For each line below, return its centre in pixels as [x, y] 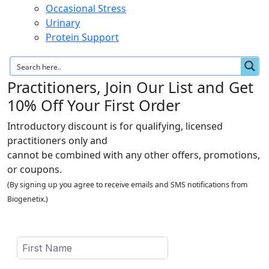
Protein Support [82, 37]
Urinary [63, 23]
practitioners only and [57, 141]
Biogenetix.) [28, 199]
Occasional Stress [86, 8]
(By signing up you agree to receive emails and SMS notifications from [127, 185]
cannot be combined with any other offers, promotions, [134, 155]
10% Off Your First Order [94, 105]
